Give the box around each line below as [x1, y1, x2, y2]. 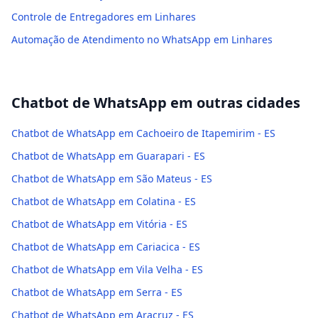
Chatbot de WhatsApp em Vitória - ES [11, 217, 187, 231]
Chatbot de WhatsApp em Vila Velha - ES [11, 263, 203, 276]
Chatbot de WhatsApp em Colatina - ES [11, 194, 196, 208]
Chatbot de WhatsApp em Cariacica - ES [11, 240, 200, 253]
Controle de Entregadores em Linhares [11, 10, 196, 23]
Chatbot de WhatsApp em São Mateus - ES [11, 172, 212, 185]
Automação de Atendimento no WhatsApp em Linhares [11, 33, 273, 46]
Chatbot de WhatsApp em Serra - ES [11, 285, 182, 299]
